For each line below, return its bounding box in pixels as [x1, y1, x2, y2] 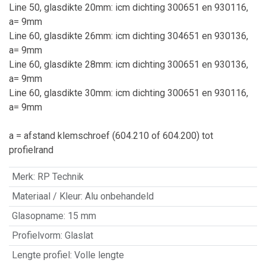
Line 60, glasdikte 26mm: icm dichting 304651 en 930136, [9, 30, 248, 42]
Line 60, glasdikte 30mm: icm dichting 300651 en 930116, [9, 87, 248, 99]
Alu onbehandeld [84, 190, 154, 202]
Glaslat [64, 229, 93, 241]
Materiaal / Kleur [11, 190, 81, 202]
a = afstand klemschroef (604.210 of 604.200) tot [9, 129, 213, 141]
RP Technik [37, 170, 84, 182]
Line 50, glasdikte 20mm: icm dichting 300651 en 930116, [9, 1, 248, 13]
